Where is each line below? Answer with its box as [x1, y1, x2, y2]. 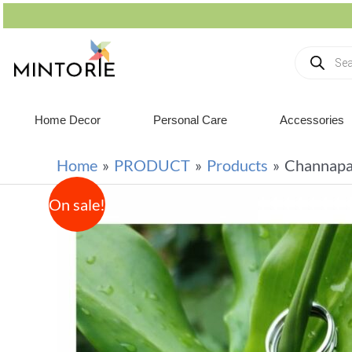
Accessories [280, 113, 345, 126]
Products [207, 156, 268, 174]
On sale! [49, 195, 105, 214]
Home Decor [34, 113, 101, 126]
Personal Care [152, 113, 227, 126]
